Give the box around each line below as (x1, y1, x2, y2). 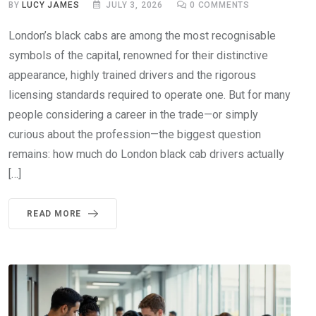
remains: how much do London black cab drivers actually (8, 147, 284, 161)
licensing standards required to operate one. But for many (8, 87, 291, 102)
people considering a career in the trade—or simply (8, 107, 258, 121)
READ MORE (27, 208, 82, 219)
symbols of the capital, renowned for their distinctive (8, 48, 268, 62)
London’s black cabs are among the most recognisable (8, 28, 276, 42)
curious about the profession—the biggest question (8, 127, 261, 141)
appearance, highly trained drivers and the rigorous (8, 68, 256, 82)
